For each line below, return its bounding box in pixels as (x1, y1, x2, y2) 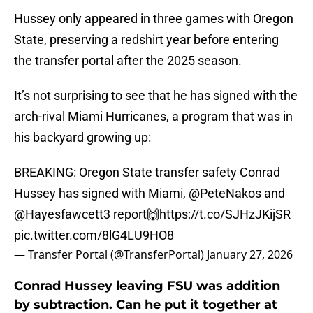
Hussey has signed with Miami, (14, 186, 189, 201)
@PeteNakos (189, 186, 261, 201)
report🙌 (110, 207, 159, 222)
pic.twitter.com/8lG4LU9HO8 (14, 228, 174, 243)
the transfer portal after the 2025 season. (14, 53, 242, 68)
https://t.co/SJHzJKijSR (159, 207, 291, 222)
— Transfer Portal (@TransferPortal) (14, 247, 207, 263)
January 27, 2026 (207, 247, 293, 263)
